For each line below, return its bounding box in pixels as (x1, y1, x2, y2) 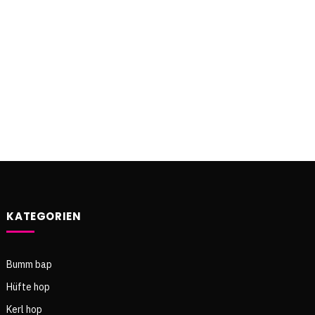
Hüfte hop (6, 281, 51, 294)
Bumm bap (6, 258, 53, 271)
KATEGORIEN (6, 209, 82, 224)
